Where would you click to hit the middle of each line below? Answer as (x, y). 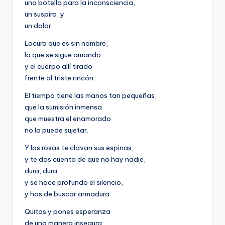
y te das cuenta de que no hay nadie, (85, 159)
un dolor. (39, 26)
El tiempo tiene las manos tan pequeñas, (91, 96)
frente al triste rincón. (60, 78)
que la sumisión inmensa (63, 107)
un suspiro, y (44, 14)
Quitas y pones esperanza (68, 212)
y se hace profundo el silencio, (74, 183)
